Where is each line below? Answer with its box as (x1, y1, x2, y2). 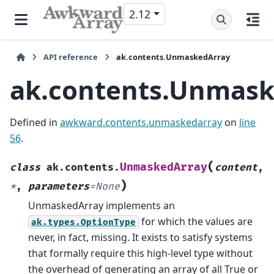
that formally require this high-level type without (28, 246, 253, 260)
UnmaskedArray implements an (28, 198, 175, 212)
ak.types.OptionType (31, 217, 136, 228)
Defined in (10, 116, 60, 130)
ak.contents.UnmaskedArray (116, 51, 231, 62)
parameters (28, 180, 89, 193)
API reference (43, 51, 98, 62)
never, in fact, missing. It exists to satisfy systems (28, 230, 253, 244)
